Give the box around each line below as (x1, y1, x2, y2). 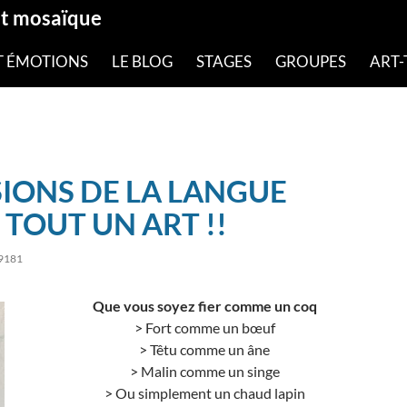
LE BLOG (112, 52, 173, 71)
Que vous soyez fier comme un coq (92, 296, 317, 314)
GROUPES (275, 52, 346, 71)
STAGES (196, 52, 252, 71)
